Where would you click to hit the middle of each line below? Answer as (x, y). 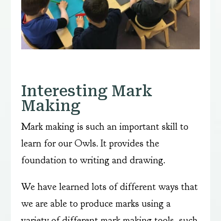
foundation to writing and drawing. (93, 160)
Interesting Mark (87, 91)
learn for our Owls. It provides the (90, 143)
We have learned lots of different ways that (109, 186)
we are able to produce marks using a (96, 203)
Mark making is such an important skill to (105, 126)
